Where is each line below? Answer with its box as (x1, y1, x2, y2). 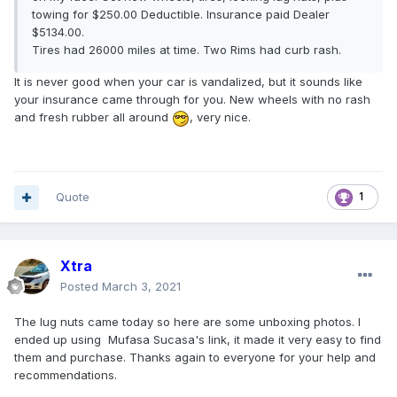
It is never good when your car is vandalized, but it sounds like (14, 74, 362, 90)
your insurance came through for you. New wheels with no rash (14, 92, 370, 107)
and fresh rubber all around (14, 110, 172, 125)
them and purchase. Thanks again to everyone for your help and (14, 350, 376, 365)
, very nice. (190, 110, 251, 125)
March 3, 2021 (102, 279, 181, 294)
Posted (60, 279, 102, 294)
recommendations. (14, 368, 117, 383)
